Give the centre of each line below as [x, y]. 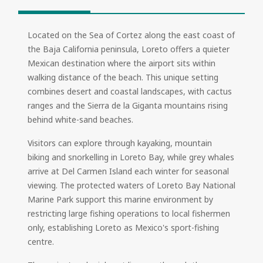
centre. [42, 241]
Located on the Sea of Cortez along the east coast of [131, 35]
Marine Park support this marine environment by [120, 199]
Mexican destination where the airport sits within [122, 63]
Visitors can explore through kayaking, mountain [120, 143]
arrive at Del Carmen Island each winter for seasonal [128, 171]
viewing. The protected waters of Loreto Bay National [131, 185]
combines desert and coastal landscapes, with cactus [130, 91]
